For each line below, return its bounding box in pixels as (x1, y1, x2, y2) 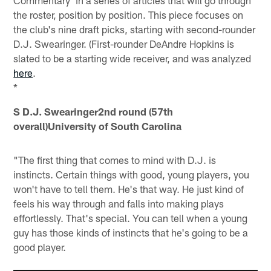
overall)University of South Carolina (13, 120, 182, 132)
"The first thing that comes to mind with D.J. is (13, 154, 217, 166)
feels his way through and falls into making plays (13, 197, 224, 210)
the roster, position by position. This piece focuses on (13, 8, 244, 21)
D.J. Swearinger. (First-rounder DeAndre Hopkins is (13, 38, 235, 50)
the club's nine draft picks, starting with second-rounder (13, 23, 256, 36)
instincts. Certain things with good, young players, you (13, 168, 250, 181)
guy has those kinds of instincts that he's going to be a (13, 226, 249, 239)
